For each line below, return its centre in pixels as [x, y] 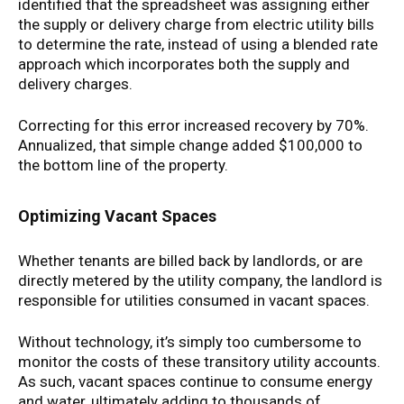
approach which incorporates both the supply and [184, 64]
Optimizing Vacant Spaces [117, 216]
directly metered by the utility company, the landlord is [200, 280]
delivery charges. [75, 84]
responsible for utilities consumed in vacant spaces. [194, 300]
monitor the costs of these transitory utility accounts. [199, 362]
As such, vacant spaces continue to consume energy [195, 381]
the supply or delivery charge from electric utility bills [196, 24]
